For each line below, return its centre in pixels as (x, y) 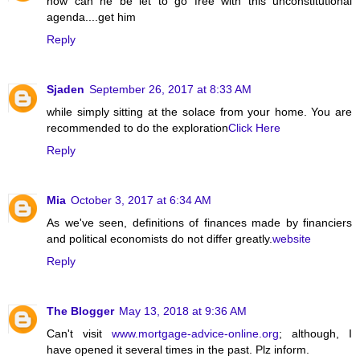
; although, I (315, 333)
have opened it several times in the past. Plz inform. (178, 349)
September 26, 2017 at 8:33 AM (170, 89)
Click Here (254, 127)
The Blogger (80, 311)
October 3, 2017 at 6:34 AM (141, 200)
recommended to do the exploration (137, 127)
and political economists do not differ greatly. (160, 238)
